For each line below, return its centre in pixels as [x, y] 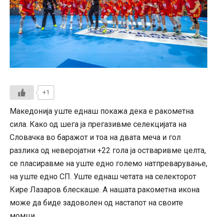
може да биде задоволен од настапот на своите [96, 203]
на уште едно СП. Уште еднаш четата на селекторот [103, 177]
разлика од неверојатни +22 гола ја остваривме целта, [108, 151]
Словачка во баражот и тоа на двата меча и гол [95, 138]
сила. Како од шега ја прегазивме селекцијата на [98, 124]
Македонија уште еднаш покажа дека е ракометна [102, 111]
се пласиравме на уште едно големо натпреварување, [108, 164]
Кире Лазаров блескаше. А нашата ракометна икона [105, 190]
